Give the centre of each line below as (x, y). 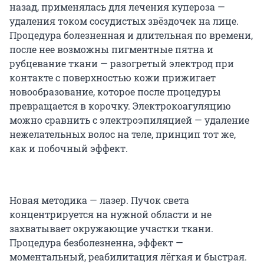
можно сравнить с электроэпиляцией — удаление (129, 120)
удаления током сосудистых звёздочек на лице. (124, 21)
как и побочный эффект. (69, 148)
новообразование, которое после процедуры (115, 92)
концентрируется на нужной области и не (110, 214)
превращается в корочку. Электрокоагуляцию (120, 106)
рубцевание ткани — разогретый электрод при (122, 64)
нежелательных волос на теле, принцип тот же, (123, 134)
